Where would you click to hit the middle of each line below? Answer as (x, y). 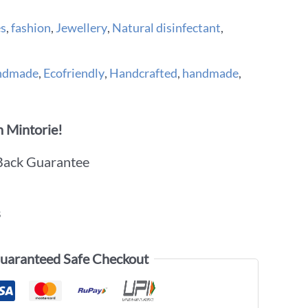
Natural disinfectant (166, 27)
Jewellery (81, 27)
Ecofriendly (74, 73)
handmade (210, 73)
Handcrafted (143, 73)
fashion (31, 27)
